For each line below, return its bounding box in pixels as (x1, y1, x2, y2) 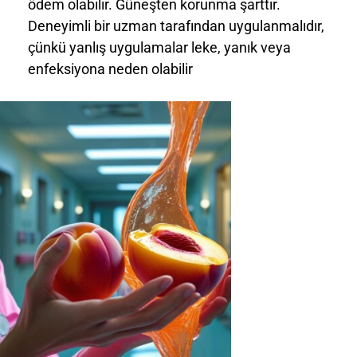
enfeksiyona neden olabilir (28, 61, 193, 78)
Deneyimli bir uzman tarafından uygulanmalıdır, (28, 18, 324, 35)
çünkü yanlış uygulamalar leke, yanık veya (28, 39, 291, 57)
